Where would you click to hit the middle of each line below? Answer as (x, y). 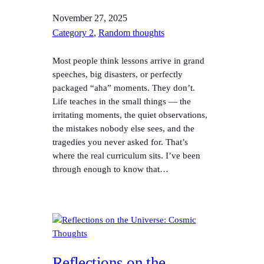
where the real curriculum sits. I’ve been (126, 156)
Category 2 (73, 33)
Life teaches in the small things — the (121, 102)
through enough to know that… (110, 169)
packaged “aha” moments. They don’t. (123, 88)
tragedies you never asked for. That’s (120, 142)
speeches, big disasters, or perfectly (117, 75)
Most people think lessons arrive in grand (128, 61)
